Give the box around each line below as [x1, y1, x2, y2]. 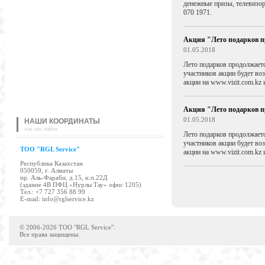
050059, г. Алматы [20, 167, 73, 174]
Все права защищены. [20, 231, 80, 238]
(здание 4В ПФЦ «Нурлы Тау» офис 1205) [20, 181, 141, 188]
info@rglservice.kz [41, 195, 94, 202]
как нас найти [24, 125, 57, 132]
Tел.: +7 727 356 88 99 [20, 188, 85, 195]
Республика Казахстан [20, 160, 83, 167]
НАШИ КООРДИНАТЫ [24, 117, 100, 125]
